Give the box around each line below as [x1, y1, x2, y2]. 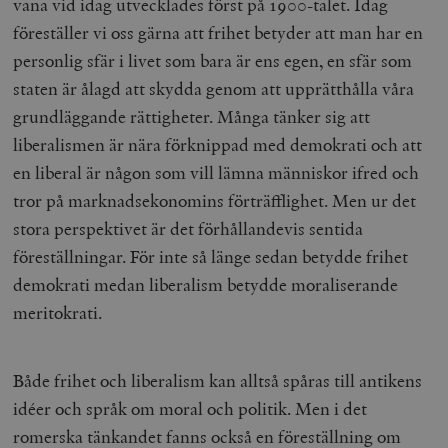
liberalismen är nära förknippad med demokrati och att [13, 132, 423, 156]
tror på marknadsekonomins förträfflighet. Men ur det [13, 188, 417, 212]
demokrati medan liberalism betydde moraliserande [13, 272, 399, 296]
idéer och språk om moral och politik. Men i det [13, 396, 368, 420]
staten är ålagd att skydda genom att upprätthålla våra [13, 76, 415, 100]
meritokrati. [13, 300, 103, 324]
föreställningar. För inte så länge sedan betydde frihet [13, 244, 409, 268]
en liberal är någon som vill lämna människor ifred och [13, 160, 420, 184]
